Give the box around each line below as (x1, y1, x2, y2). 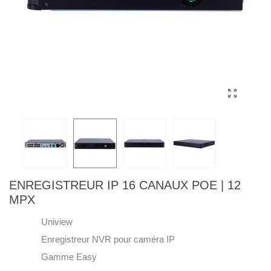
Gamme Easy (41, 252, 97, 262)
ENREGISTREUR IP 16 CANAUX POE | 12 (9, 178, 241, 192)
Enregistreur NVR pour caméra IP (41, 235, 175, 244)
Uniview (41, 217, 73, 227)
